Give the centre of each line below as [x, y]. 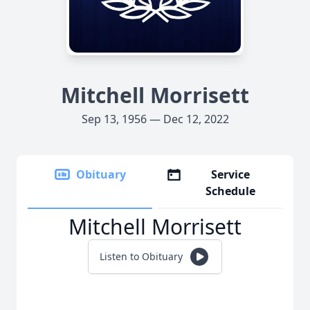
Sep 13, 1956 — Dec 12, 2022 [155, 119]
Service [231, 174]
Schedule [231, 191]
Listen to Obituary [141, 256]
